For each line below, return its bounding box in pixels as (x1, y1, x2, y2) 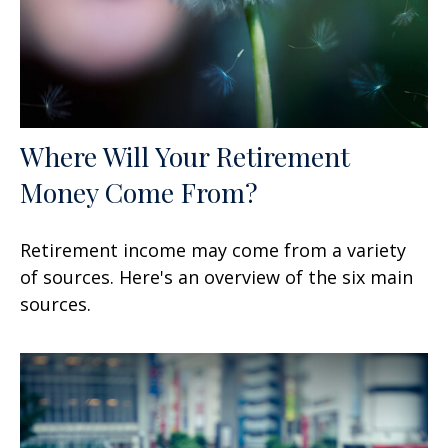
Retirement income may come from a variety (20, 237, 406, 262)
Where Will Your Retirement (20, 137, 350, 174)
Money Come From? (20, 173, 258, 210)
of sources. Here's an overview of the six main (20, 264, 413, 289)
